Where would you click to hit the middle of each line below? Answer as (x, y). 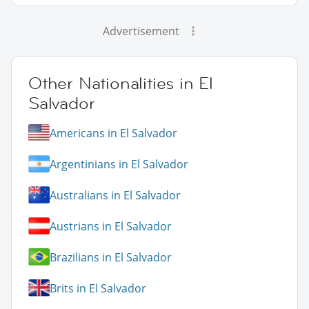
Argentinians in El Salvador (119, 164)
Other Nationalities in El (121, 83)
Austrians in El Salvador (111, 226)
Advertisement (141, 31)
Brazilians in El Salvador (111, 257)
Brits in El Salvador (98, 288)
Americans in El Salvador (113, 133)
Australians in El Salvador (115, 195)
